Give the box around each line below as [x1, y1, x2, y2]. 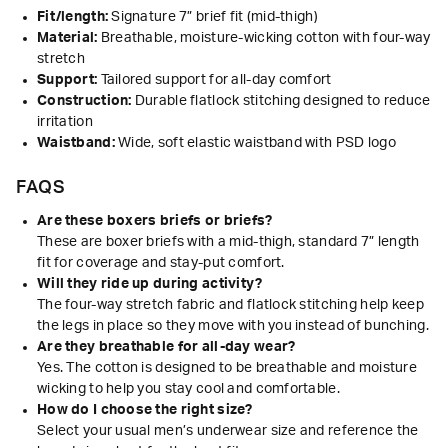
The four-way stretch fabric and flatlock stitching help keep [37, 298, 424, 313]
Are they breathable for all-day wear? [37, 340, 296, 355]
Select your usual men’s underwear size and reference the [37, 424, 419, 439]
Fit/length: [37, 10, 109, 25]
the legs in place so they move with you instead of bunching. [37, 319, 429, 334]
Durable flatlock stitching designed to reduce [131, 94, 431, 109]
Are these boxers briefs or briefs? [37, 214, 273, 229]
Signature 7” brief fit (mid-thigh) [108, 10, 318, 25]
